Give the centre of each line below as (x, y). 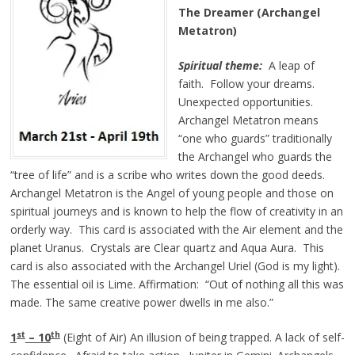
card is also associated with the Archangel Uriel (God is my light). (176, 266)
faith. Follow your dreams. (248, 84)
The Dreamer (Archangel (249, 13)
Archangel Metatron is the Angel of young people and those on (172, 193)
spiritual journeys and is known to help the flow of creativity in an (176, 212)
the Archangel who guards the (255, 157)
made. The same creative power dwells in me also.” (141, 303)
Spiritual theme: (220, 66)
